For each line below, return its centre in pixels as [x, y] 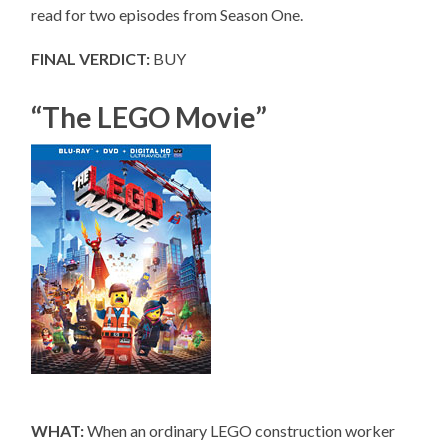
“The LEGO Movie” [149, 116]
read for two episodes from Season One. [167, 14]
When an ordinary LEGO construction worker [240, 430]
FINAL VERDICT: [91, 58]
